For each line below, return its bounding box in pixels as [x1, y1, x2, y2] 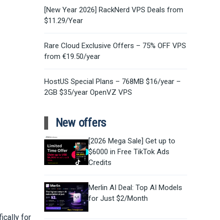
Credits [88, 158, 111, 167]
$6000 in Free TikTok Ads [88, 147, 169, 157]
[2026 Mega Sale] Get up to [88, 137, 175, 146]
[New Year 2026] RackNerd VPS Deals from [44, 5, 183, 14]
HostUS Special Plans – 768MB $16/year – [44, 77, 181, 86]
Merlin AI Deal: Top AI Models [88, 183, 182, 192]
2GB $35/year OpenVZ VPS [44, 87, 132, 97]
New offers [55, 115, 107, 130]
